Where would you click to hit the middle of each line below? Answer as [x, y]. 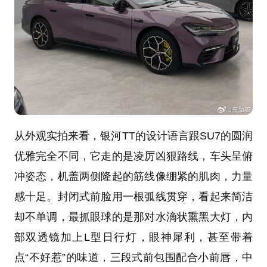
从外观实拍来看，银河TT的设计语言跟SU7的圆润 [133, 136]
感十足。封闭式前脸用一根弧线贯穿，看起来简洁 [133, 196]
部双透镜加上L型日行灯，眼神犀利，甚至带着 [133, 237]
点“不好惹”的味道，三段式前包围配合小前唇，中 [133, 257]
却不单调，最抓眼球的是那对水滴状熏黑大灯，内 [133, 217]
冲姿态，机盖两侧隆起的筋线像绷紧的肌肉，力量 [133, 176]
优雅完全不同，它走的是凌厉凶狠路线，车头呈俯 [133, 156]
